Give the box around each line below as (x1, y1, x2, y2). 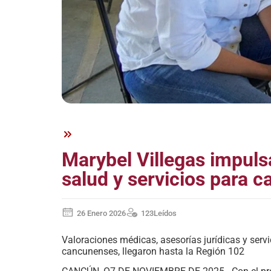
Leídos (154, 208, 177, 218)
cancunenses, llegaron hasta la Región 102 (62, 245, 244, 257)
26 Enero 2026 (77, 208, 126, 218)
